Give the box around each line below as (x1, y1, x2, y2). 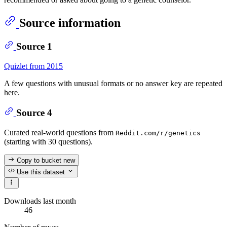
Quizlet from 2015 (4, 61, 63, 70)
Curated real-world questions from (4, 128, 116, 137)
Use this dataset (15, 168, 65, 176)
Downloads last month (4, 196, 76, 205)
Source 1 (16, 41, 52, 52)
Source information (19, 16, 121, 30)
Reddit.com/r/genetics (116, 129, 201, 137)
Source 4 (16, 107, 52, 119)
